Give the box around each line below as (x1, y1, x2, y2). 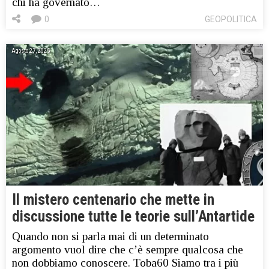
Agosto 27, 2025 (11, 47, 50, 55)
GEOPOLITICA (205, 14, 257, 25)
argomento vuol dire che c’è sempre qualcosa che (12, 243, 243, 256)
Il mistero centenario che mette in (12, 190, 214, 208)
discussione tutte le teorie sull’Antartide (12, 207, 255, 225)
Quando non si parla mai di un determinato (12, 229, 209, 243)
